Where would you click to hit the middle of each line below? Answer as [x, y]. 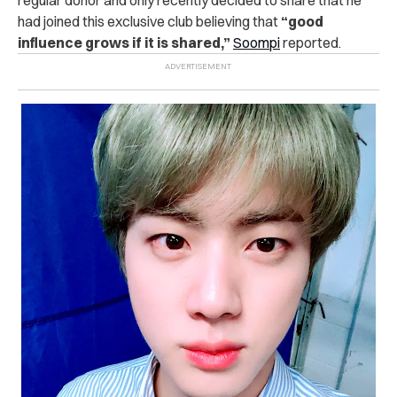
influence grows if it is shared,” [124, 42]
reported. [311, 42]
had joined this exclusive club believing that [149, 21]
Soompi [257, 42]
